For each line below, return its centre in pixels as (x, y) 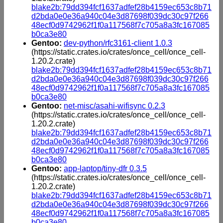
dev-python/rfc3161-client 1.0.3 (118, 43)
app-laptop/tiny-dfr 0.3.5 (105, 168)
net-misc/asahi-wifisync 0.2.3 (114, 106)
